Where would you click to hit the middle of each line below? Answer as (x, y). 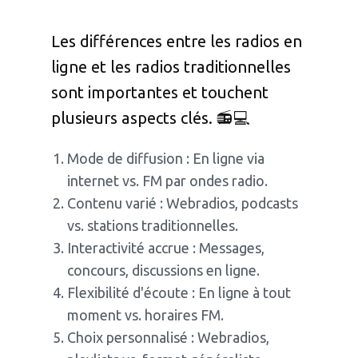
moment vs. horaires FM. (145, 315)
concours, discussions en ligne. (163, 270)
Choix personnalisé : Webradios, (168, 338)
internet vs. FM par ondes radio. (167, 181)
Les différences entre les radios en (177, 42)
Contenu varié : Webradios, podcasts (183, 203)
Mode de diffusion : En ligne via (166, 159)
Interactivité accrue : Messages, (166, 248)
